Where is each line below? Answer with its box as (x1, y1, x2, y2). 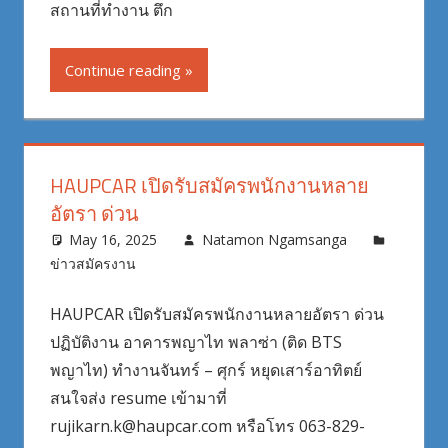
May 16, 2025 (69, 229, 158, 249)
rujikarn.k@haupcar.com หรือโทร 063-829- (49, 414, 365, 437)
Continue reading (64, 60, 181, 81)
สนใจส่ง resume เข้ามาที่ (49, 386, 227, 409)
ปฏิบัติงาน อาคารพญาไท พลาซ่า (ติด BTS (49, 330, 342, 353)
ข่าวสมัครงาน (49, 253, 136, 273)
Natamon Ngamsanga (201, 229, 347, 249)
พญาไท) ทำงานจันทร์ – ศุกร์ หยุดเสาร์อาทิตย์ (49, 358, 362, 381)
